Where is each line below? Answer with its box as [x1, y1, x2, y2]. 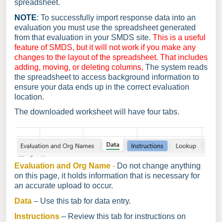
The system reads [145, 62, 208, 71]
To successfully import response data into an [41, 13, 196, 22]
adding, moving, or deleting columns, [14, 62, 145, 71]
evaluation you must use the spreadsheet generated [14, 23, 196, 32]
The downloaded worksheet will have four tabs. [14, 108, 179, 116]
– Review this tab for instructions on [61, 212, 186, 221]
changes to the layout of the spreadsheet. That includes [14, 53, 208, 61]
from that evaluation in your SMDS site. [14, 33, 153, 42]
